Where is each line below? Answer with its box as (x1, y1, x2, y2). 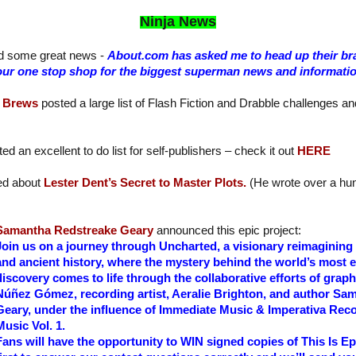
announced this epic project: (156, 224, 301, 238)
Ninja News (140, 14, 216, 30)
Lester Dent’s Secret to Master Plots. (44, 176, 246, 190)
